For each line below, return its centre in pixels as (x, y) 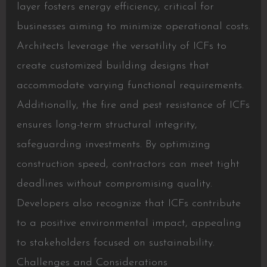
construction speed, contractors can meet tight (128, 164)
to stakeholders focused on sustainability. (115, 243)
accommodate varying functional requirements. (130, 86)
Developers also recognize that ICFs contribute (128, 204)
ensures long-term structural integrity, (107, 125)
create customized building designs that (113, 66)
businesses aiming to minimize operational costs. (133, 27)
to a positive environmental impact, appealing (129, 223)
